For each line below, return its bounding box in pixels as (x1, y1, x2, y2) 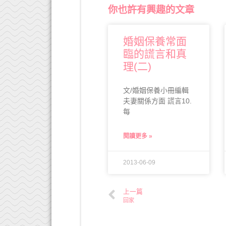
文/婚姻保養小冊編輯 (123, 86, 189, 94)
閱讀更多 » (123, 132, 153, 140)
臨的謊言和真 (123, 47, 187, 60)
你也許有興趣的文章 (108, 4, 195, 15)
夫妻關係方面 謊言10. (123, 96, 192, 105)
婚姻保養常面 (123, 35, 187, 47)
